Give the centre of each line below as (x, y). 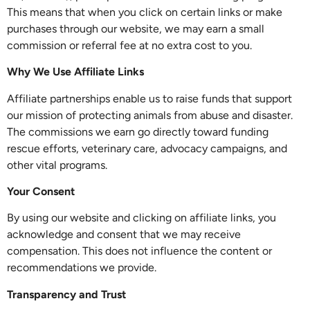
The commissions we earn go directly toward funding (138, 131)
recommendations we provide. (82, 268)
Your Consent (41, 191)
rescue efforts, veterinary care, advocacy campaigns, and (147, 148)
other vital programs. (57, 165)
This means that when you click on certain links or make (145, 12)
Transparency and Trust (66, 294)
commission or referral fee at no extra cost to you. (129, 45)
